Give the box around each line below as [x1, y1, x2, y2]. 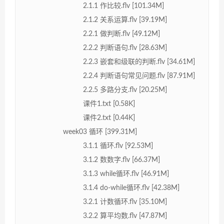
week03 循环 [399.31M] [63, 128, 137, 135]
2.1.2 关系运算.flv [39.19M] [83, 16, 167, 23]
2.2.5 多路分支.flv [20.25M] [83, 86, 167, 93]
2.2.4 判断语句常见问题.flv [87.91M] [83, 72, 195, 79]
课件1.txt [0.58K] [83, 100, 135, 107]
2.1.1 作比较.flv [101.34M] [83, 2, 164, 9]
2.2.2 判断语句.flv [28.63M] [83, 44, 167, 51]
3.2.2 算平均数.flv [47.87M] [83, 212, 167, 219]
